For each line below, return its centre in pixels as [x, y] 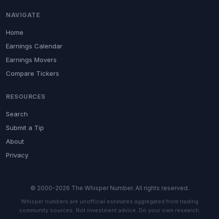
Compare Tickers [33, 73]
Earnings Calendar [34, 46]
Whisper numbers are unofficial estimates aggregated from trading [109, 201]
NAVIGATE [23, 15]
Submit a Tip [25, 128]
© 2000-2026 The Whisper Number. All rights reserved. [109, 188]
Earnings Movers [31, 60]
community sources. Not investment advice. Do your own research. [109, 210]
